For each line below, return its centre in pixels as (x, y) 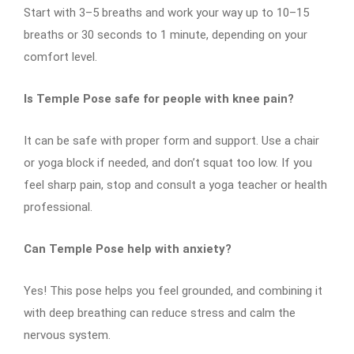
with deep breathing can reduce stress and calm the (160, 313)
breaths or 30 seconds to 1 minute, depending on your (166, 34)
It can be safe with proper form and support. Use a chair (171, 140)
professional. (58, 207)
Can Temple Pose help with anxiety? (128, 249)
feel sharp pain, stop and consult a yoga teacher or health (175, 185)
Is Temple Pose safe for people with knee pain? (159, 98)
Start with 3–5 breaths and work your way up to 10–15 (166, 12)
